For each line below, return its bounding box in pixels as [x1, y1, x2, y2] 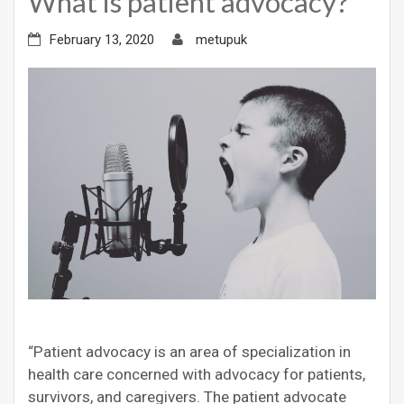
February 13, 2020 [50, 31, 154, 48]
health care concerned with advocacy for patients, [28, 365, 365, 384]
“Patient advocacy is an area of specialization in [28, 343, 351, 362]
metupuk [196, 31, 247, 48]
